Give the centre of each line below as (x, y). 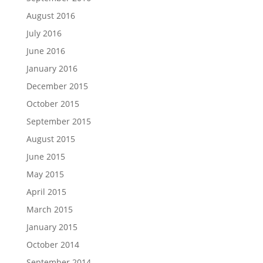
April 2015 (46, 192)
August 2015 (50, 139)
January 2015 (52, 227)
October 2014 (53, 245)
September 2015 (58, 121)
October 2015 (53, 104)
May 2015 (45, 174)
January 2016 (52, 68)
